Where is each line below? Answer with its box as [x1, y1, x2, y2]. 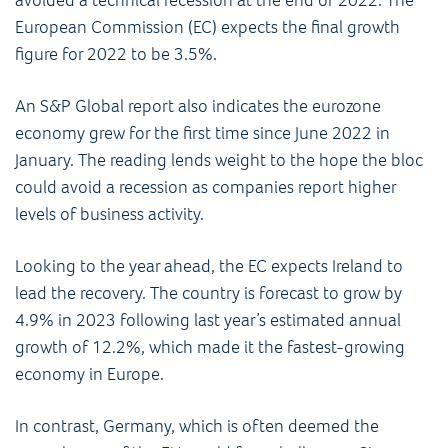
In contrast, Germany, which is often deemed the [15, 413, 379, 438]
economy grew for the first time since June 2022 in [15, 120, 390, 145]
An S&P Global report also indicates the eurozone [15, 93, 381, 118]
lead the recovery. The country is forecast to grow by [15, 280, 402, 305]
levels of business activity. [15, 201, 204, 226]
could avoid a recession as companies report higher [15, 174, 396, 199]
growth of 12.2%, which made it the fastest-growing [15, 334, 405, 359]
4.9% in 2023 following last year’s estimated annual [15, 307, 401, 332]
